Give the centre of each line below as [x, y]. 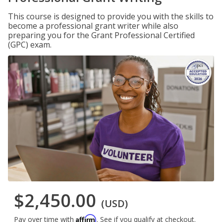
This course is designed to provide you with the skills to [111, 16]
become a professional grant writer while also [93, 26]
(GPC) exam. [30, 45]
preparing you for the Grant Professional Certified [101, 35]
